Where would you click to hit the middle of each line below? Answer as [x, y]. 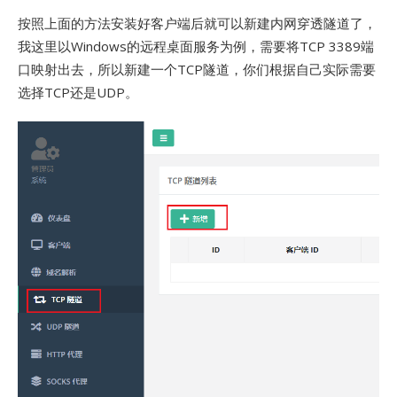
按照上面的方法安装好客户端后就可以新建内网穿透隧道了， [197, 23]
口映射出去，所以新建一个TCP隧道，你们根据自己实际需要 [197, 70]
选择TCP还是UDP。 [78, 93]
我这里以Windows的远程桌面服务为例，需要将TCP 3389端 [196, 47]
